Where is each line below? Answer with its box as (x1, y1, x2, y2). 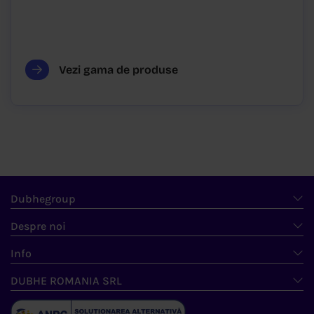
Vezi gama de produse (56, 63, 178, 76)
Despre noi (11, 219, 66, 233)
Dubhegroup (11, 192, 76, 205)
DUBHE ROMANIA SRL (11, 274, 122, 287)
